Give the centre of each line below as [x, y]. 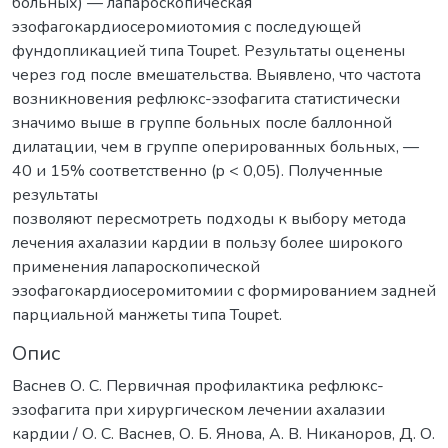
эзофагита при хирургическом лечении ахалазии [198, 410]
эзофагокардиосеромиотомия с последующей [186, 27]
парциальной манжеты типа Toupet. [147, 315]
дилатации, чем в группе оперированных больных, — [215, 147]
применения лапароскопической [136, 267]
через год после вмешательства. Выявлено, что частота [216, 75]
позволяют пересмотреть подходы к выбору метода [209, 219]
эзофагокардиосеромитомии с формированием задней [224, 291]
